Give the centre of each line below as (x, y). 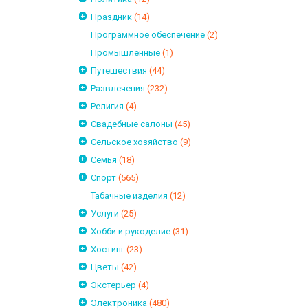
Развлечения (118, 88)
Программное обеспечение (148, 35)
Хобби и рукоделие (131, 231)
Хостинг (108, 249)
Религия (107, 106)
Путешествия (119, 70)
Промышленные (125, 53)
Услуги (105, 213)
